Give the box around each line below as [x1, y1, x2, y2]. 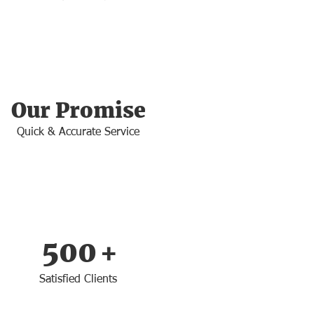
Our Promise [11, 97, 146, 124]
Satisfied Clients [39, 274, 117, 286]
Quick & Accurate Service [17, 127, 139, 139]
